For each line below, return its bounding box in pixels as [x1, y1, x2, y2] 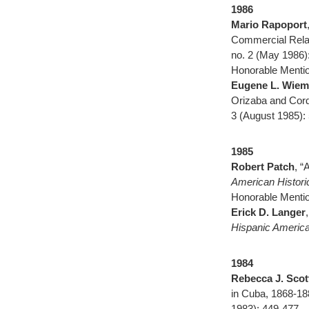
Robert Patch [231, 161, 295, 172]
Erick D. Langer [231, 206, 306, 218]
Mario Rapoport [231, 19, 307, 30]
